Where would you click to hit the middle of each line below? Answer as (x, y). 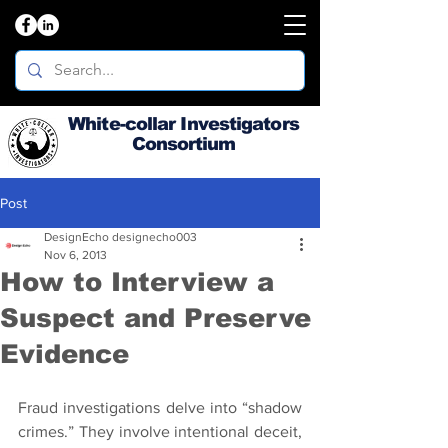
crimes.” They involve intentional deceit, (160, 431)
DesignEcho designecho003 (120, 237)
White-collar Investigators (183, 124)
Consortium (183, 144)
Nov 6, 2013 (75, 255)
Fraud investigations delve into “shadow (160, 407)
